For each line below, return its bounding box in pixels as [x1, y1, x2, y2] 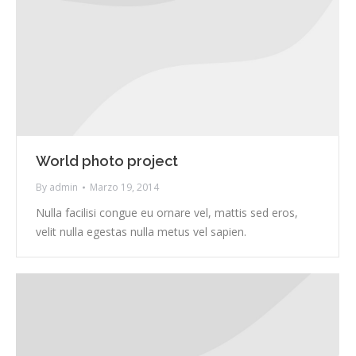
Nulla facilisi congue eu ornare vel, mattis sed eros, [36, 205, 298, 221]
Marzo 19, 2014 [90, 180, 159, 195]
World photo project [36, 153, 178, 170]
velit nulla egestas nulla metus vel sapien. [36, 224, 246, 240]
